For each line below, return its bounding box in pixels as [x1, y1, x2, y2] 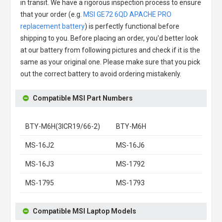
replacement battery [20, 22, 85, 30]
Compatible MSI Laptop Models [33, 207, 136, 215]
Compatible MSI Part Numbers [33, 94, 133, 102]
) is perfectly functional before [85, 22, 179, 30]
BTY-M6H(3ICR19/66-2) [25, 122, 100, 130]
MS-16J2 [25, 141, 54, 149]
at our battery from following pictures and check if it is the [20, 46, 200, 54]
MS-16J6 [116, 141, 145, 149]
